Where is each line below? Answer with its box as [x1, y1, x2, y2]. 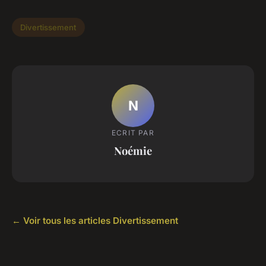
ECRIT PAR [112, 128, 154, 137]
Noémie [114, 142, 152, 158]
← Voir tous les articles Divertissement [12, 215, 178, 227]
